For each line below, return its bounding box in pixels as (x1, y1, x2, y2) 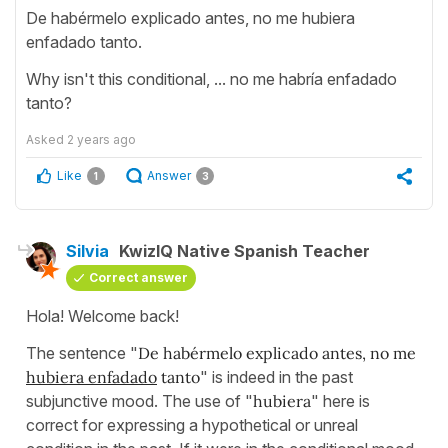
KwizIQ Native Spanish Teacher (119, 241, 370, 262)
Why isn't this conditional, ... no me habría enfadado (26, 69, 397, 90)
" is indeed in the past (200, 367, 353, 388)
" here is (311, 391, 370, 412)
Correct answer (89, 270, 188, 286)
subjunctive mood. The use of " (26, 391, 253, 412)
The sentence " (26, 343, 138, 364)
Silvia (66, 241, 109, 262)
